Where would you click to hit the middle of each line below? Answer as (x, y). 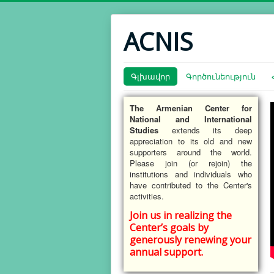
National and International (191, 119)
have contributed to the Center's (191, 185)
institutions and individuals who (191, 174)
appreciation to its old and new (191, 141)
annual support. (166, 252)
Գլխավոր (150, 76)
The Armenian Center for (191, 108)
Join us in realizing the (181, 215)
